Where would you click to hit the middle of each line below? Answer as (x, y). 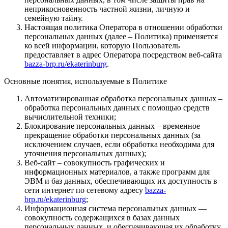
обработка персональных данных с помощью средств (117, 107)
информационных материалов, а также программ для (117, 172)
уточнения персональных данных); (85, 153)
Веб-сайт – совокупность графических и (95, 162)
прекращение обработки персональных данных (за (112, 135)
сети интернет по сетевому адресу (85, 190)
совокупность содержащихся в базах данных (102, 217)
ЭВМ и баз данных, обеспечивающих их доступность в (121, 181)
